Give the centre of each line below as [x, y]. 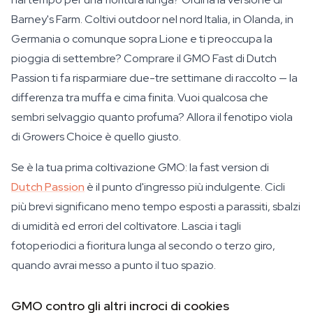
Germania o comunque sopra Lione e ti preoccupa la [142, 39]
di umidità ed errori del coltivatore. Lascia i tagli [126, 226]
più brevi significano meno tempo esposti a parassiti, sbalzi [156, 206]
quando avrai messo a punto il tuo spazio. [114, 265]
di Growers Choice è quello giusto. [96, 137]
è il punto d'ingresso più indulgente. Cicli [185, 187]
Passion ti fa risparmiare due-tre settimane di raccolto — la [154, 78]
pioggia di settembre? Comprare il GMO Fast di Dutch [144, 58]
